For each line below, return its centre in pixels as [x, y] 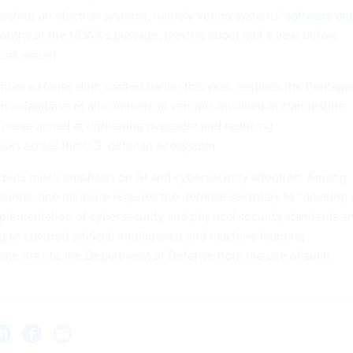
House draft [70, 87]
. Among [323, 177]
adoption [276, 177]
